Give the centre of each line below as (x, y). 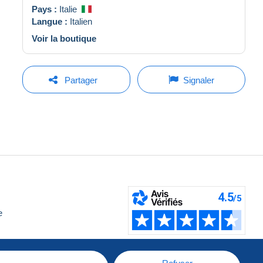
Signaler (199, 80)
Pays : (45, 9)
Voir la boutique (64, 38)
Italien (81, 21)
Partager (81, 80)
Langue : (51, 21)
